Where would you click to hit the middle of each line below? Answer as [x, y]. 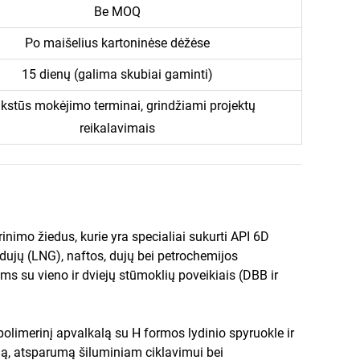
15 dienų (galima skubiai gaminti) [117, 74]
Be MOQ [117, 11]
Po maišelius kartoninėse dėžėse [117, 43]
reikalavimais [117, 128]
